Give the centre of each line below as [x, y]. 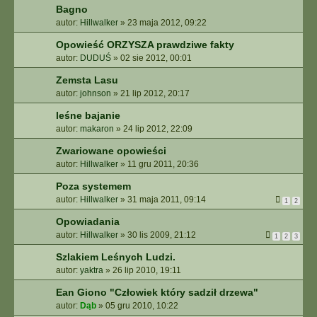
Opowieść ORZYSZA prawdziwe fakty [145, 45]
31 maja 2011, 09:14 [167, 200]
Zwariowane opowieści [111, 151]
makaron [97, 129]
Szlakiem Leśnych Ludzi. [116, 257]
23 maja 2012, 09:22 [167, 23]
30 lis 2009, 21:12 [162, 235]
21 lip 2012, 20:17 [155, 93]
